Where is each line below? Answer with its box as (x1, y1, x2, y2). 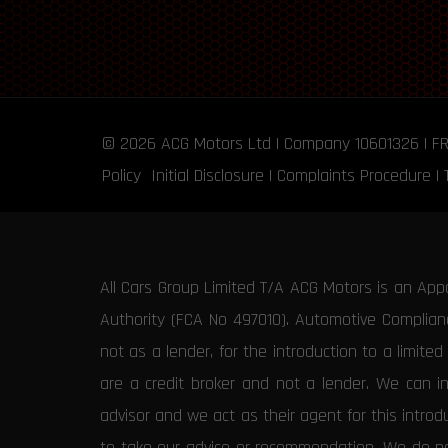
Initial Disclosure (151, 163, 264, 187)
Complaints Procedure (277, 163, 431, 187)
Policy (102, 163, 141, 187)
